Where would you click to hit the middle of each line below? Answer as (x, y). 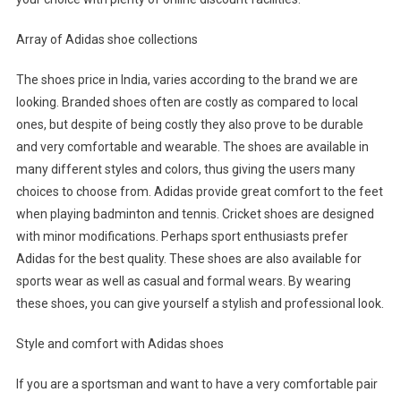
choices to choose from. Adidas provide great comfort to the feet (199, 192)
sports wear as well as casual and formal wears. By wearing (183, 282)
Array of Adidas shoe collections (107, 40)
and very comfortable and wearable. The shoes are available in (192, 147)
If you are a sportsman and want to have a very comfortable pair (196, 384)
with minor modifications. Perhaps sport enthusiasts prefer (182, 237)
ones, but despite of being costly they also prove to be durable (189, 125)
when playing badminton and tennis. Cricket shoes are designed (195, 214)
